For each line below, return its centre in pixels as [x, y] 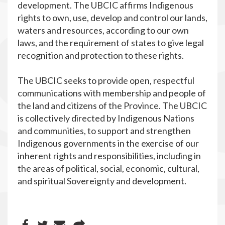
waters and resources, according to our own [103, 30]
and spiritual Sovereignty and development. [102, 181]
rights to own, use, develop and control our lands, [113, 18]
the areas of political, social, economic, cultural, [108, 168]
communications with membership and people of [112, 93]
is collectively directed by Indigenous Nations [106, 118]
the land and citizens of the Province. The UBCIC [112, 106]
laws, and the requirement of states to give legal [111, 43]
